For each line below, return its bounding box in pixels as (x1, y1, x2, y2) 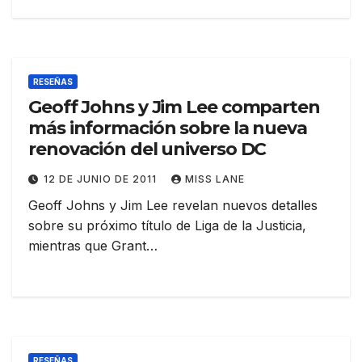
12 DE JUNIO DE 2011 (44, 173, 160, 186)
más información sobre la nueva (28, 117, 307, 140)
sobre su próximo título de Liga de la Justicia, (28, 217, 306, 234)
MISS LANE (185, 173, 245, 186)
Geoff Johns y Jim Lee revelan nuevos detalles (28, 197, 318, 214)
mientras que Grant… (28, 238, 158, 255)
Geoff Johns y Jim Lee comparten (28, 96, 320, 119)
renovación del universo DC (28, 138, 267, 161)
